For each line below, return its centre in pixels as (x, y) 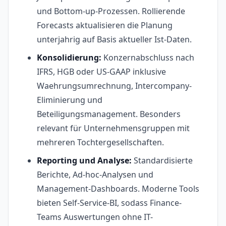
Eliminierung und (70, 100)
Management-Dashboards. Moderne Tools (118, 189)
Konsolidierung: (69, 58)
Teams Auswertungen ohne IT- (95, 217)
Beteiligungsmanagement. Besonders (109, 114)
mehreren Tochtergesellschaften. (100, 143)
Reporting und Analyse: (84, 161)
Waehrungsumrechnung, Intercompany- (114, 86)
